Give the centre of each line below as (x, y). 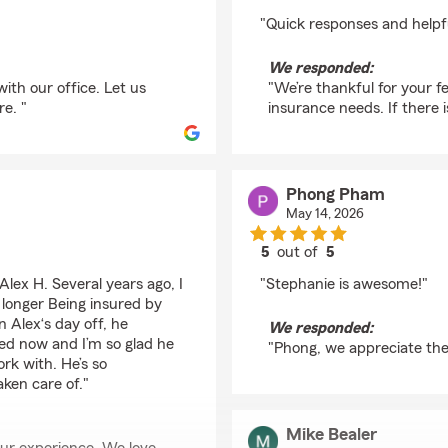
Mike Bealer (331, 434)
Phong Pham (335, 194)
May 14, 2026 (324, 214)
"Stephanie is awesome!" (344, 284)
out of (300, 252)
